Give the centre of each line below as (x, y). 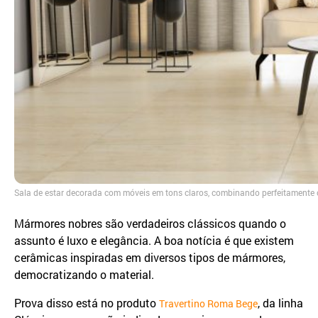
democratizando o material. (84, 275)
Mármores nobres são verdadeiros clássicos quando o (150, 224)
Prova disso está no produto (87, 303)
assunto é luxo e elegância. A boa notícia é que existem (154, 241)
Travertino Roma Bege (208, 304)
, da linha (280, 303)
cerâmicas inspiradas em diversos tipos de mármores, (150, 258)
